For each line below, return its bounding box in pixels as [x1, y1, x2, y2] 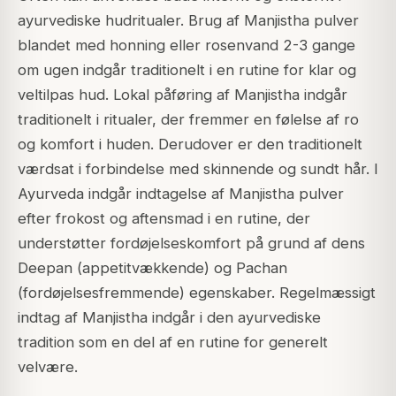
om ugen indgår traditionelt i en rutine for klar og [18, 61, 356, 80]
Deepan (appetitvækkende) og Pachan [18, 259, 287, 278]
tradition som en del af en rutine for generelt [18, 333, 328, 352]
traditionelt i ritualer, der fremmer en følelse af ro [18, 110, 359, 129]
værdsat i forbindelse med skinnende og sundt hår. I [18, 160, 378, 179]
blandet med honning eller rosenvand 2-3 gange [18, 36, 355, 55]
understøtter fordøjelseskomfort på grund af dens [18, 234, 365, 253]
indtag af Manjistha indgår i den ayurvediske [18, 308, 321, 327]
